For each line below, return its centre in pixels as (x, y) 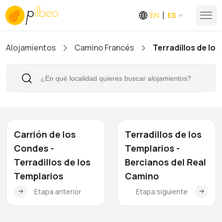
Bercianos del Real (166, 162)
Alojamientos (31, 48)
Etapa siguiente (162, 191)
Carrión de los (45, 134)
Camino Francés (104, 48)
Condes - (34, 148)
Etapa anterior (58, 191)
